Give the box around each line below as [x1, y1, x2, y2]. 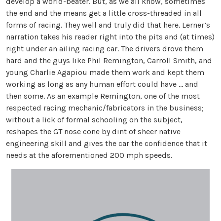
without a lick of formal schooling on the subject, [6, 115, 183, 125]
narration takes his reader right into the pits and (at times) [6, 32, 215, 42]
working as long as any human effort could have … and [6, 79, 198, 89]
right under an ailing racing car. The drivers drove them [6, 44, 203, 54]
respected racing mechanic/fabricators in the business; [6, 103, 204, 113]
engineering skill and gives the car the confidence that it [6, 139, 207, 148]
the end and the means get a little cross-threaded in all [6, 8, 202, 18]
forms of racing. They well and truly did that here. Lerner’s [6, 20, 210, 30]
